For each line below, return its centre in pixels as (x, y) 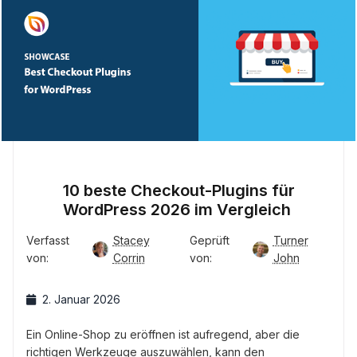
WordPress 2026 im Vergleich (178, 210)
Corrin (129, 258)
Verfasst (48, 241)
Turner (290, 241)
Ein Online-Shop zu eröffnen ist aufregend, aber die (163, 335)
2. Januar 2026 (81, 300)
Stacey (131, 241)
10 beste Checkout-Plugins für (178, 191)
